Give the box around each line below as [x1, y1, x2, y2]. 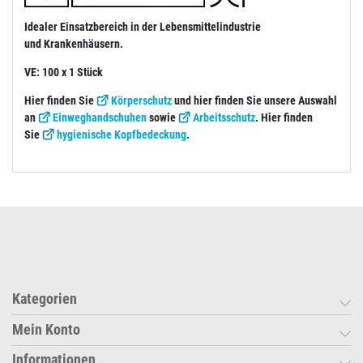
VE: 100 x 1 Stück [24, 65, 103, 79]
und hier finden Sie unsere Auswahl [172, 93, 337, 107]
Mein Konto [12, 321, 80, 338]
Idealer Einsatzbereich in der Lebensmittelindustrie [24, 19, 261, 33]
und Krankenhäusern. [24, 36, 123, 50]
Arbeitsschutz [193, 110, 255, 124]
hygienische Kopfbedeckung [57, 127, 186, 141]
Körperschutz [111, 93, 172, 107]
